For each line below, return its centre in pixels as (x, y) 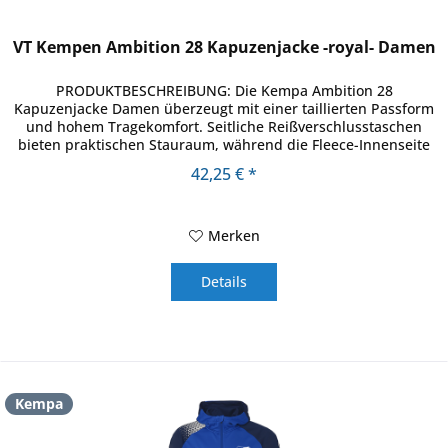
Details (224, 282)
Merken (233, 236)
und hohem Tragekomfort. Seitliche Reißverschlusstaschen (224, 127)
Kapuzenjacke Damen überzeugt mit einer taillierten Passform (224, 109)
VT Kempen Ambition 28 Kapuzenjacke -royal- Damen (224, 47)
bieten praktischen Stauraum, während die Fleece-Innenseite (224, 145)
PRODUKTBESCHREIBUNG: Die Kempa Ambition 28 (224, 91)
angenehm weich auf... (224, 163)
